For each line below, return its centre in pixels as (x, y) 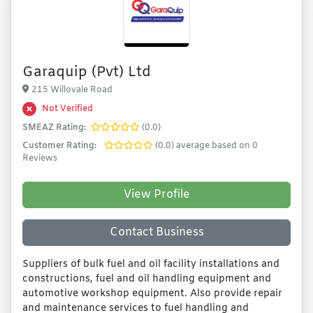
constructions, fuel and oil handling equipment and (147, 279)
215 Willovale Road (72, 90)
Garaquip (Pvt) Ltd (87, 72)
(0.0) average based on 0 (206, 146)
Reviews (40, 159)
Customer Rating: (59, 146)
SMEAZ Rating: (54, 128)
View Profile (156, 195)
